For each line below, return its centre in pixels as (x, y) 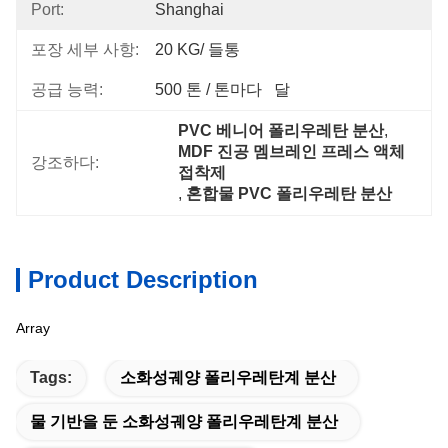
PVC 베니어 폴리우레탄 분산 (281, 130)
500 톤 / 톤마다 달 (222, 89)
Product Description (143, 279)
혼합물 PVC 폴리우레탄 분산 (289, 193)
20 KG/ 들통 (197, 49)
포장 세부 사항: (85, 49)
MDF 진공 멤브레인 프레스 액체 (292, 151)
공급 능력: (67, 89)
